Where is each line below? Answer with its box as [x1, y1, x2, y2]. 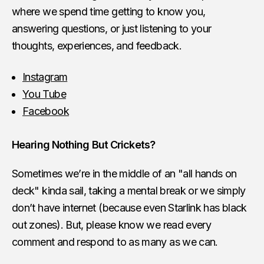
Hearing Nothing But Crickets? [12, 138, 155, 151]
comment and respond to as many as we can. [12, 236, 218, 248]
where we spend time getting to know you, [12, 5, 206, 18]
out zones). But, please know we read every [12, 219, 212, 231]
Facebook [22, 105, 69, 117]
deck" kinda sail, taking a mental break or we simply [12, 184, 246, 197]
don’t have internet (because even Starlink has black [12, 202, 247, 214]
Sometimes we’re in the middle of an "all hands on [12, 167, 237, 180]
